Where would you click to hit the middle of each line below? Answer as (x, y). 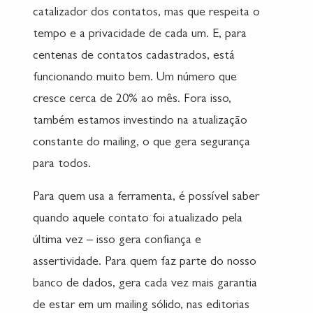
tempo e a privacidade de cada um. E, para (140, 35)
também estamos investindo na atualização (140, 122)
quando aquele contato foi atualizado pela (138, 220)
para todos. (62, 165)
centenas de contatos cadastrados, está (134, 57)
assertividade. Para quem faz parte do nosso (145, 263)
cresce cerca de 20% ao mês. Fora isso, (132, 100)
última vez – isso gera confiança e (117, 241)
